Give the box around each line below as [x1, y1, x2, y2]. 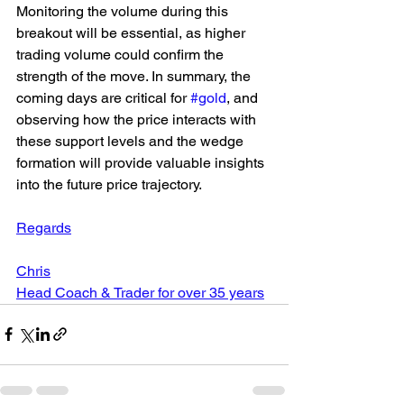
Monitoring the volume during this [16, 2, 232, 20]
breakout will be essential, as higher [16, 23, 249, 41]
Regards [16, 218, 71, 236]
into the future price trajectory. [16, 175, 202, 193]
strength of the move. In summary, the [16, 67, 254, 85]
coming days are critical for [16, 88, 190, 106]
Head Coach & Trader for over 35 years [16, 283, 264, 301]
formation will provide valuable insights [16, 153, 268, 171]
